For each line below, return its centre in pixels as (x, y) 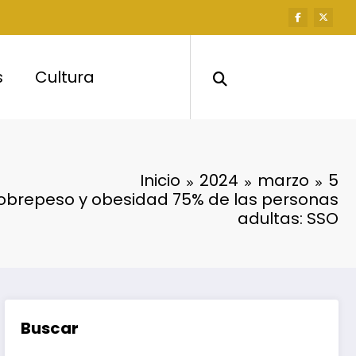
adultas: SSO (288, 218)
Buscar (50, 328)
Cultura (65, 77)
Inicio (160, 180)
